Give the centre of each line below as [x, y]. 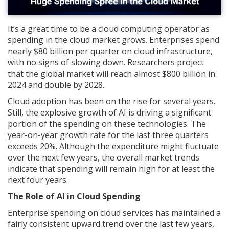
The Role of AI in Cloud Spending [75, 197]
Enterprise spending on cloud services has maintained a [114, 213]
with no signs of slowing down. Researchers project [106, 63]
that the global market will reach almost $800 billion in [111, 74]
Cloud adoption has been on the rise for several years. [111, 101]
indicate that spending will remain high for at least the [111, 169]
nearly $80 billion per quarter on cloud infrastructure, [110, 51]
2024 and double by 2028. [57, 85]
